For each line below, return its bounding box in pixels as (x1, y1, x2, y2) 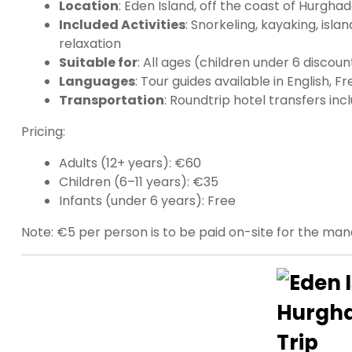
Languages (59, 71, 135, 90)
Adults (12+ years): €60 (59, 153, 201, 172)
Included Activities (59, 15, 185, 34)
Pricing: (21, 122, 65, 141)
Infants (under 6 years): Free (59, 191, 236, 210)
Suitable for (59, 53, 137, 71)
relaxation (59, 34, 121, 53)
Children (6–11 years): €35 (59, 172, 218, 191)
